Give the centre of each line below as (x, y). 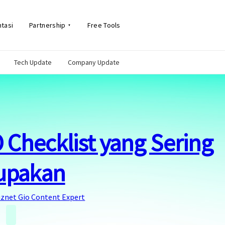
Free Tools (104, 25)
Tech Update (33, 62)
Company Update (94, 62)
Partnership (47, 25)
